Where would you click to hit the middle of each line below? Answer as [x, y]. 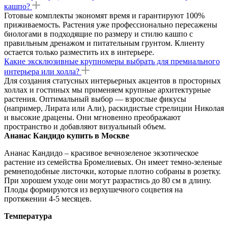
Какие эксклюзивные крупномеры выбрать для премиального [112, 61]
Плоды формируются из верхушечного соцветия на [93, 189]
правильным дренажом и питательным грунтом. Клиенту [104, 43]
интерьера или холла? [42, 71]
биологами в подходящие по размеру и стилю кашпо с [98, 34]
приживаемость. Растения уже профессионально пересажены [111, 24]
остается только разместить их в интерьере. [79, 52]
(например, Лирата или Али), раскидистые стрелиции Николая [114, 108]
